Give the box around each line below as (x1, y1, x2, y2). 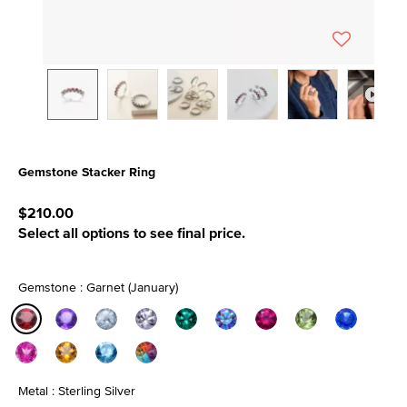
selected (27, 335, 83, 355)
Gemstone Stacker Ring (18, 163, 155, 181)
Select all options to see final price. (18, 223, 245, 243)
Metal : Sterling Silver (18, 382, 135, 400)
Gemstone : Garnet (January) (18, 278, 178, 296)
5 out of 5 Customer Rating (17, 184, 188, 203)
